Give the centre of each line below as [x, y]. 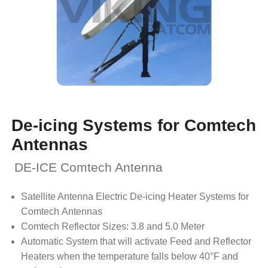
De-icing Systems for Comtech [133, 126]
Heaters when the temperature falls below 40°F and [129, 257]
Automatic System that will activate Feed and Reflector [136, 242]
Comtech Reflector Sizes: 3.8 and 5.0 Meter [112, 227]
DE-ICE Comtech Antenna [88, 167]
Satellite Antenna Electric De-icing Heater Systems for [135, 197]
